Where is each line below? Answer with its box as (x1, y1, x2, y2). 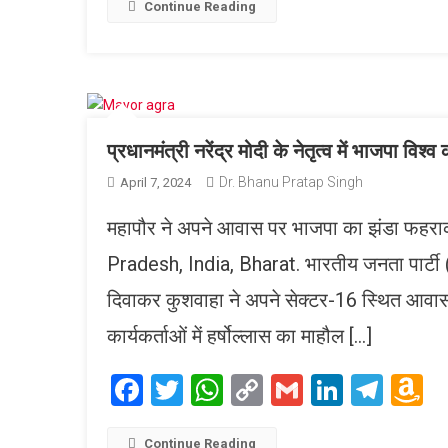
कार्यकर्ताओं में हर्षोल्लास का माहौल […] (107, 324, 372, 349)
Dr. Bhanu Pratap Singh (219, 174, 363, 191)
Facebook (143, 371, 276, 410)
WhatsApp (223, 371, 367, 410)
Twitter (183, 371, 281, 410)
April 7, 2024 (120, 175, 191, 191)
